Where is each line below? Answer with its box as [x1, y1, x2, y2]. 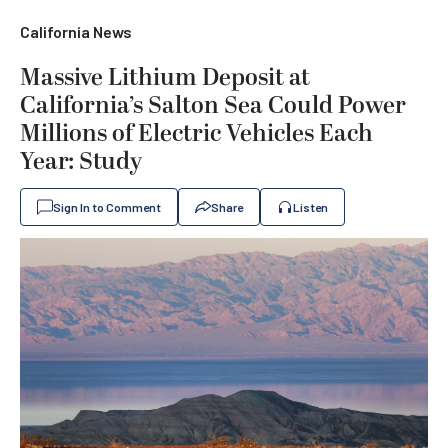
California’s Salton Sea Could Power [20, 88, 406, 124]
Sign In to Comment [53, 200, 161, 214]
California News [20, 22, 132, 41]
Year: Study [20, 144, 142, 180]
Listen [293, 200, 328, 214]
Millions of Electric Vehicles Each [20, 116, 373, 152]
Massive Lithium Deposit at [20, 60, 310, 96]
